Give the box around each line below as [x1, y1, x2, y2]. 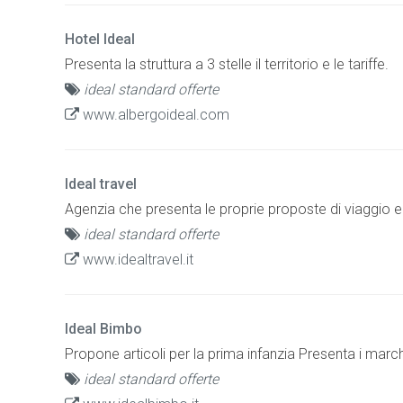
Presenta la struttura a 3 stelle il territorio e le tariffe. [65, 55, 389, 73]
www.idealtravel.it [79, 250, 193, 268]
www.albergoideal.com [79, 105, 229, 123]
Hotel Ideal [65, 30, 135, 48]
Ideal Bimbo [65, 319, 142, 337]
